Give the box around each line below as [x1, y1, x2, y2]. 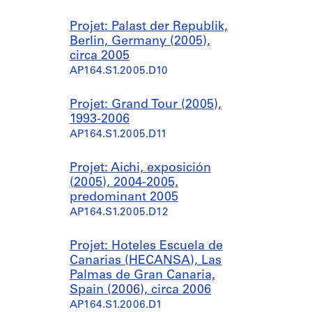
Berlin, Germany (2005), [70, 35, 210, 48]
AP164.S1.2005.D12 [70, 208, 169, 218]
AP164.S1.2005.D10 [70, 66, 168, 77]
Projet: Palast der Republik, [70, 20, 228, 33]
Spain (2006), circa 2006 [70, 283, 211, 297]
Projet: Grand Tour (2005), [70, 98, 221, 111]
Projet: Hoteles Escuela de [70, 240, 223, 253]
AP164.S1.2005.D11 [70, 130, 167, 140]
